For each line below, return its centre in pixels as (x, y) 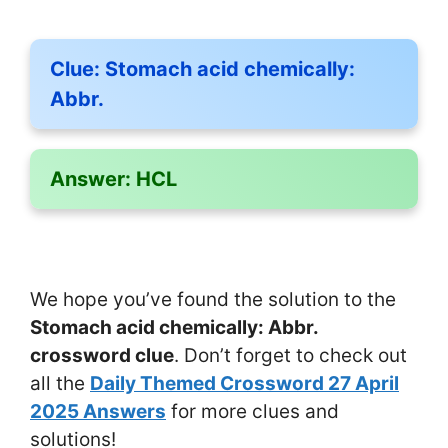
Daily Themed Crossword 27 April (244, 383)
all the (60, 383)
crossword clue (102, 355)
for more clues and (252, 411)
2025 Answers (98, 411)
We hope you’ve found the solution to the (213, 299)
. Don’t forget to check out (290, 355)
